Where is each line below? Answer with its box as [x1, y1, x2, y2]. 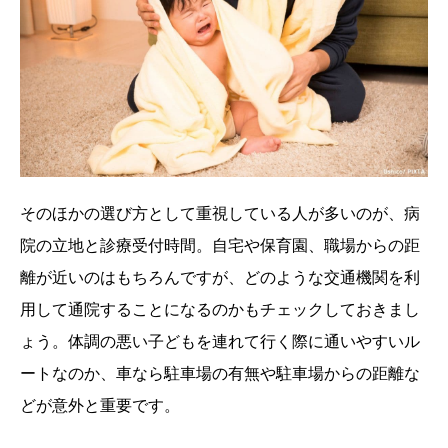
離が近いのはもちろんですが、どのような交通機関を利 [20, 266, 420, 287]
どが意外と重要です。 [20, 394, 180, 415]
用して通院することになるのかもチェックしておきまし [20, 298, 420, 319]
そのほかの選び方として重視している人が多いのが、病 [20, 202, 420, 223]
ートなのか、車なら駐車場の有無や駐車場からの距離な [20, 362, 420, 383]
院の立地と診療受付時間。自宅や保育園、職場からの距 [20, 234, 420, 255]
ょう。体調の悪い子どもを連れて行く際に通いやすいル [20, 330, 420, 351]
